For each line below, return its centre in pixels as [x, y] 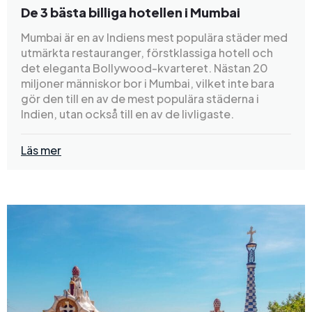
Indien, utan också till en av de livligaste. [127, 114]
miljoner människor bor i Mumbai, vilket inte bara [148, 83]
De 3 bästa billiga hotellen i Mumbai [131, 12]
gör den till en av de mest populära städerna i [140, 98]
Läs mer [41, 150]
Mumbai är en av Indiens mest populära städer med [154, 37]
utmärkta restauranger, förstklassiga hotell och [147, 52]
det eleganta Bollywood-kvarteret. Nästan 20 [145, 68]
